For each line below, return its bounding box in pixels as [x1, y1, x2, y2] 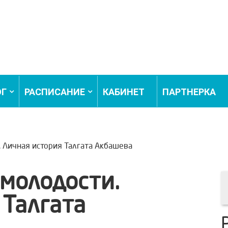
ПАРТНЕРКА [162, 87, 216, 97]
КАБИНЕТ [102, 87, 145, 97]
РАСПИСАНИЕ [24, 87, 85, 97]
